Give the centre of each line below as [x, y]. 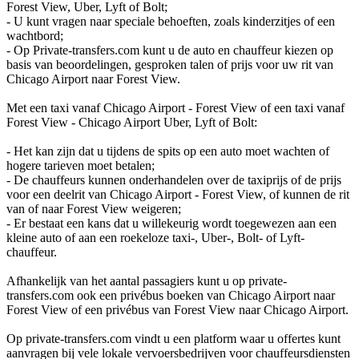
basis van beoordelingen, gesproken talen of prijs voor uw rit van [170, 64]
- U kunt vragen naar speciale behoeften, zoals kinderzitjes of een [171, 21]
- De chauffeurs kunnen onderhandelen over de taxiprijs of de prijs [174, 179]
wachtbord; [35, 35]
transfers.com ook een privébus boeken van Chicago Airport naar [171, 295]
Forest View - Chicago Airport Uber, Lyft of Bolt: [132, 122]
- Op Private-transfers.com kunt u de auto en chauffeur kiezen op [170, 50]
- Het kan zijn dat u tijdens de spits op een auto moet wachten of [168, 151]
